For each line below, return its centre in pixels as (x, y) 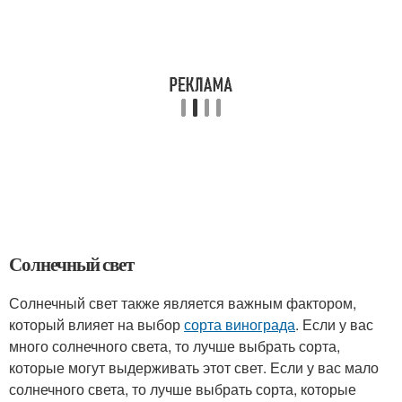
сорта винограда (240, 324)
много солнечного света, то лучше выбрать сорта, (175, 346)
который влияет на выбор (96, 324)
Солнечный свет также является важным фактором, (183, 303)
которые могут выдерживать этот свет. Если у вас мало (194, 367)
